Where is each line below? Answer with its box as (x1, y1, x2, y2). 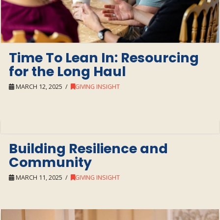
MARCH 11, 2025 (14, 173, 63, 182)
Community (9, 153, 92, 172)
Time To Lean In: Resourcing (9, 48, 199, 67)
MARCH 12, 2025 (14, 82, 63, 91)
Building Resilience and (9, 139, 168, 158)
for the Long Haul (9, 62, 126, 81)
